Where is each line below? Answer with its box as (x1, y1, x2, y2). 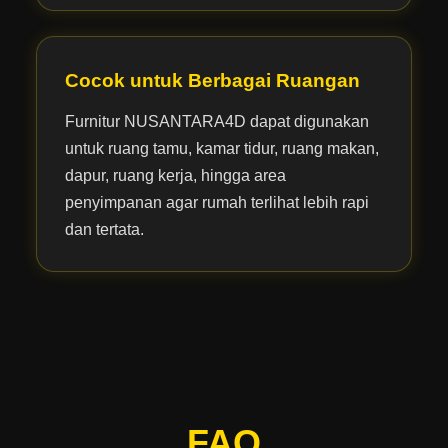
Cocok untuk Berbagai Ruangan (64, 69, 360, 91)
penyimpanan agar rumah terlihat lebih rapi (64, 193, 369, 211)
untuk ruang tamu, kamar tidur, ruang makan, (64, 139, 379, 157)
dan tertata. (64, 220, 144, 238)
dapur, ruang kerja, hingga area (64, 166, 286, 184)
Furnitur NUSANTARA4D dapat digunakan (64, 112, 369, 130)
